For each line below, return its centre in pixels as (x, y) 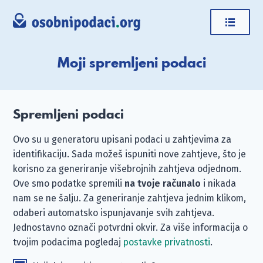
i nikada (219, 183)
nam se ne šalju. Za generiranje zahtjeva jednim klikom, (130, 198)
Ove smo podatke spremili (69, 183)
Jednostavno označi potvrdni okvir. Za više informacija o (131, 227)
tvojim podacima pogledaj (68, 242)
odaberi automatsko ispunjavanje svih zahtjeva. (114, 213)
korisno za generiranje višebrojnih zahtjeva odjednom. (127, 169)
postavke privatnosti (167, 242)
